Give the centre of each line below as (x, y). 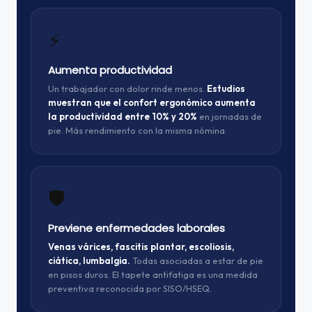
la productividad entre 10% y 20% (123, 116)
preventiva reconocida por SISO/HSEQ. (130, 288)
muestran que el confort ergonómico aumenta (152, 102)
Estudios (226, 88)
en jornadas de (229, 116)
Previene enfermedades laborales (136, 228)
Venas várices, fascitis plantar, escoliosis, (141, 247)
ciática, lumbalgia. (89, 260)
